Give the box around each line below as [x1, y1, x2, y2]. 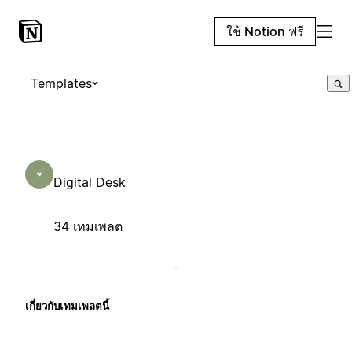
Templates [31, 75, 92, 91]
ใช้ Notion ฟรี [226, 24, 304, 39]
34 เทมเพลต [53, 218, 123, 234]
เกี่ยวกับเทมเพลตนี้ [25, 299, 109, 312]
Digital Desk [53, 174, 126, 190]
